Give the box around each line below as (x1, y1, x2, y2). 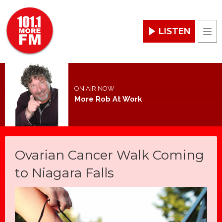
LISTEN (159, 26, 190, 37)
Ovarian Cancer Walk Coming (15, 147, 204, 164)
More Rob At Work (74, 95, 142, 104)
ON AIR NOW (74, 85, 114, 93)
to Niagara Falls (15, 165, 114, 181)
